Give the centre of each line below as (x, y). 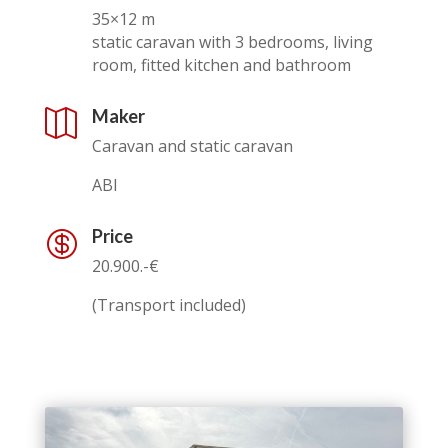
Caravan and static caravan (192, 145)
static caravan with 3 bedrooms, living (232, 41)
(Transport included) (168, 304)
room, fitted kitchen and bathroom (221, 64)
